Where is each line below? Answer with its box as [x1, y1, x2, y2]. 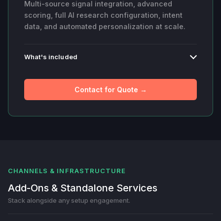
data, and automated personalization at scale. [24, 22, 185, 31]
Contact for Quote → [74, 85, 147, 94]
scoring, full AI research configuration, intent [24, 10, 183, 19]
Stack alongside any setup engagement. [8, 196, 130, 204]
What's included [24, 52, 77, 61]
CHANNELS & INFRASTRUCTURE [8, 166, 126, 175]
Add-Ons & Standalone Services [8, 182, 157, 194]
